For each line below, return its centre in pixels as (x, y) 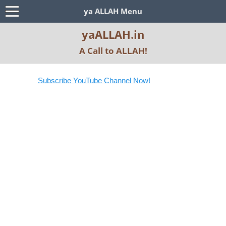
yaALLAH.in (113, 34)
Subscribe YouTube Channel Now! (87, 80)
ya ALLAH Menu (113, 11)
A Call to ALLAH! (113, 51)
